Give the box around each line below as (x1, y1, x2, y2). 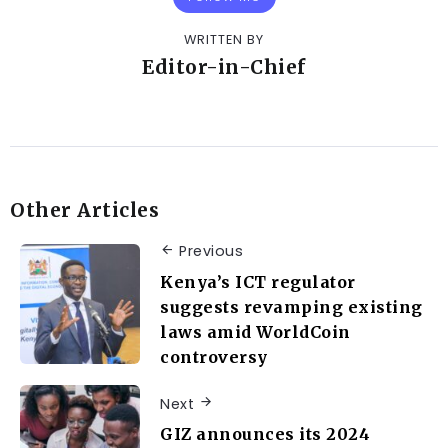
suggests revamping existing (160, 296, 423, 317)
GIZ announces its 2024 (160, 424, 370, 445)
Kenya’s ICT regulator (160, 271, 356, 292)
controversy (160, 346, 268, 367)
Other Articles (10, 198, 159, 223)
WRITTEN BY (184, 31, 264, 49)
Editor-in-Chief (142, 55, 306, 80)
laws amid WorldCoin (160, 321, 351, 342)
